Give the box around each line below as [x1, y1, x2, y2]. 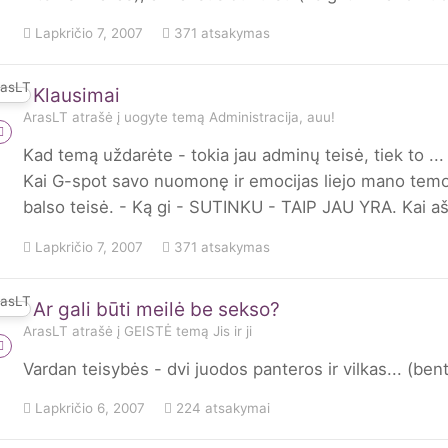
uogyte [124, 109, 168, 126]
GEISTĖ [124, 322, 172, 339]
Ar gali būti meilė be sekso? [33, 297, 280, 321]
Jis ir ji [213, 322, 252, 339]
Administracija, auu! [209, 109, 335, 126]
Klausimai [33, 84, 120, 108]
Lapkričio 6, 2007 [35, 399, 145, 416]
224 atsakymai [172, 399, 270, 416]
